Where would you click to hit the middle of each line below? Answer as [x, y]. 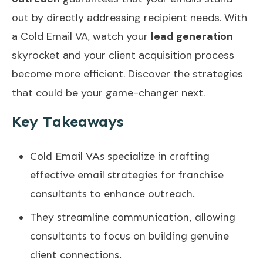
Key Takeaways [68, 122]
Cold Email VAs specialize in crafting [120, 156]
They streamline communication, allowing [133, 218]
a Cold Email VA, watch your [81, 37]
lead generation [192, 37]
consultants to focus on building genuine [129, 236]
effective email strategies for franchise [127, 175]
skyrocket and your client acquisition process [123, 55]
